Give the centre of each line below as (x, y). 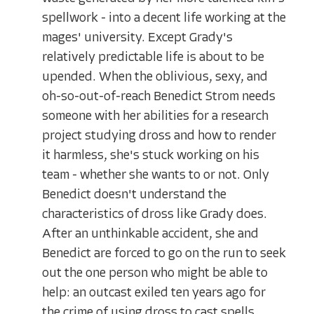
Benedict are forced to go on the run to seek (164, 254)
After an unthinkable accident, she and (150, 234)
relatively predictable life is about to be (153, 57)
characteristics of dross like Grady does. (155, 214)
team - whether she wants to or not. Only (156, 175)
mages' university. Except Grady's (137, 38)
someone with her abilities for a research (155, 116)
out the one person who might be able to (155, 273)
